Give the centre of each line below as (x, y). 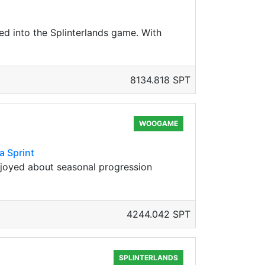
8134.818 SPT (160, 80)
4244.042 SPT (159, 214)
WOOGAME (159, 123)
